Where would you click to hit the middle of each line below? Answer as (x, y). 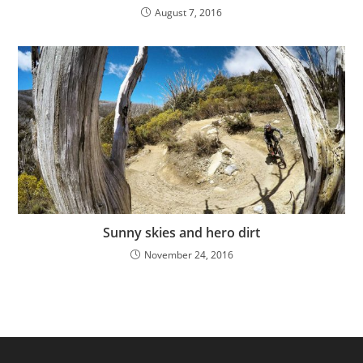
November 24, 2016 (188, 255)
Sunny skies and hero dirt (181, 233)
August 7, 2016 (188, 12)
